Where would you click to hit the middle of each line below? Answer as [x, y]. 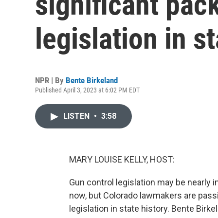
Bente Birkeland [92, 80]
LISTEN [77, 116]
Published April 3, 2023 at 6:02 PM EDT [87, 90]
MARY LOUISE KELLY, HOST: [122, 159]
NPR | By [50, 80]
